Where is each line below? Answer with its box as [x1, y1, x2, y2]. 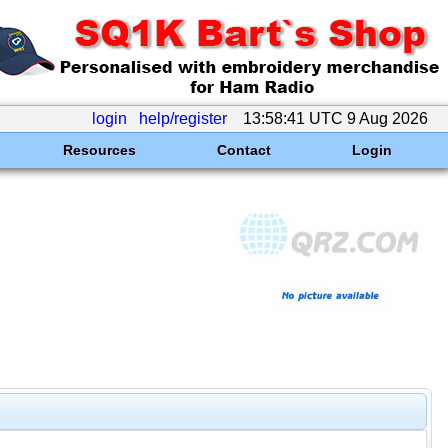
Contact [216, 142, 271, 158]
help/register [139, 110, 227, 127]
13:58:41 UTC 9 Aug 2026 [239, 110, 432, 127]
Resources [62, 142, 136, 158]
